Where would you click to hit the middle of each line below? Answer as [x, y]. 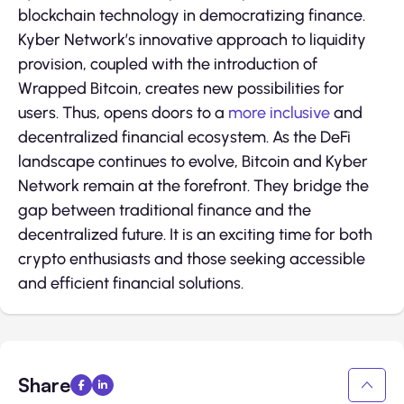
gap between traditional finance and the [165, 211]
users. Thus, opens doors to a [123, 113]
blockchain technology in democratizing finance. [192, 16]
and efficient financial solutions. [131, 284]
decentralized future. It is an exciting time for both [195, 235]
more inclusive [279, 113]
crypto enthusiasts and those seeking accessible [192, 259]
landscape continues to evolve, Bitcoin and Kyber [193, 162]
